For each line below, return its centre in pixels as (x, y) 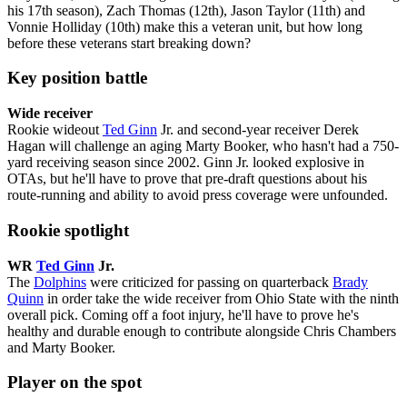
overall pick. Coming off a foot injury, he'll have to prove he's (183, 314)
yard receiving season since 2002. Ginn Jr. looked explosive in (186, 163)
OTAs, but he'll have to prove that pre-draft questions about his (187, 179)
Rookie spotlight (68, 230)
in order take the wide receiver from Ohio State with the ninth (221, 298)
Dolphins (60, 282)
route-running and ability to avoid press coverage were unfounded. (198, 195)
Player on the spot (74, 382)
